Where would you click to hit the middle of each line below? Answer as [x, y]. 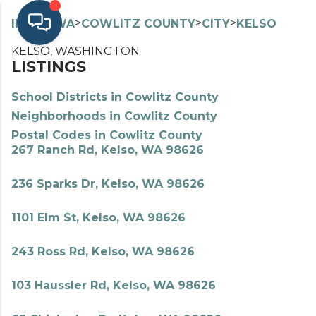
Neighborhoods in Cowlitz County [114, 116]
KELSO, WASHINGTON [75, 51]
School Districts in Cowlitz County [115, 97]
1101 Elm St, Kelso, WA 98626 [98, 218]
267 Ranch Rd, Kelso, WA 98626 [108, 150]
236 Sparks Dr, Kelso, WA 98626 [108, 184]
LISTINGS [49, 67]
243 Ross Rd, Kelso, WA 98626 [103, 251]
